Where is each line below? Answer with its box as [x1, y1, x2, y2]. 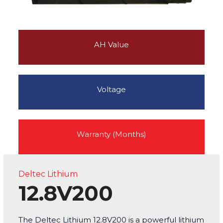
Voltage [97, 85, 126, 95]
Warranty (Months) [77, 129, 146, 139]
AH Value [94, 40, 129, 50]
